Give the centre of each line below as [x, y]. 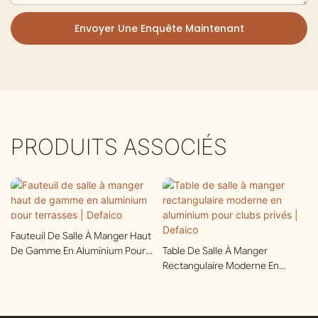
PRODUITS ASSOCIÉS [119, 147]
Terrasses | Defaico [52, 265]
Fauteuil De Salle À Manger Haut [81, 235]
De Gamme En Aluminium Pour [78, 250]
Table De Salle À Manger [215, 250]
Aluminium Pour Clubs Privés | [228, 280]
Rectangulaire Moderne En [221, 265]
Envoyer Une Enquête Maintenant [159, 29]
